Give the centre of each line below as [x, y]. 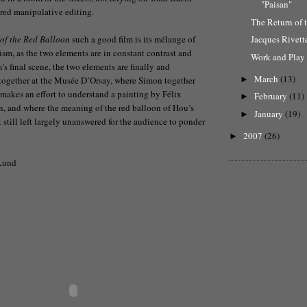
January [269, 113]
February [271, 96]
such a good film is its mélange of [133, 39]
